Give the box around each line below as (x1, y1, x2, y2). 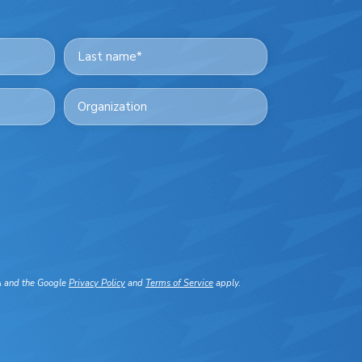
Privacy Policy (69, 277, 125, 289)
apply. (213, 277, 241, 289)
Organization (62, 97, 151, 116)
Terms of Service (145, 277, 213, 289)
